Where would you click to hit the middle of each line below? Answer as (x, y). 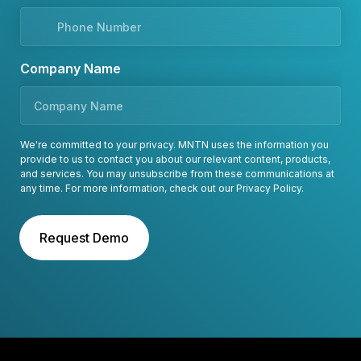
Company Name (71, 68)
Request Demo (84, 238)
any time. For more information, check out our (128, 188)
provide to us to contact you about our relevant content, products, (175, 159)
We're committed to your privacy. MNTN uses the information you (174, 145)
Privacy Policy (269, 188)
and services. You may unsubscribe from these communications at (177, 174)
